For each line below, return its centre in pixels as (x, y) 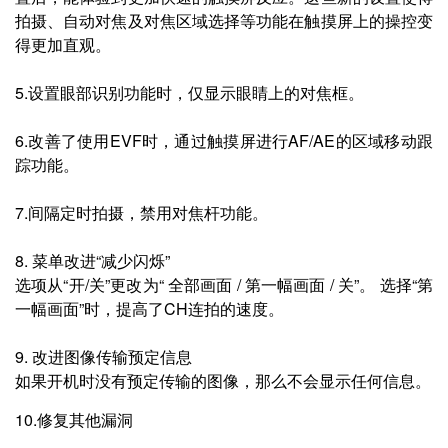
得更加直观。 (63, 44)
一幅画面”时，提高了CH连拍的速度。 (149, 308)
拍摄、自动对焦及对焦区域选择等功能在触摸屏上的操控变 (224, 20)
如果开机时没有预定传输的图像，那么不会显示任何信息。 (223, 380)
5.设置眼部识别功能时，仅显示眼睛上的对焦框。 (189, 92)
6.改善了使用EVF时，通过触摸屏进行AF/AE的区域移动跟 (224, 140)
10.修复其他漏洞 (74, 419)
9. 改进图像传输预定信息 (103, 356)
